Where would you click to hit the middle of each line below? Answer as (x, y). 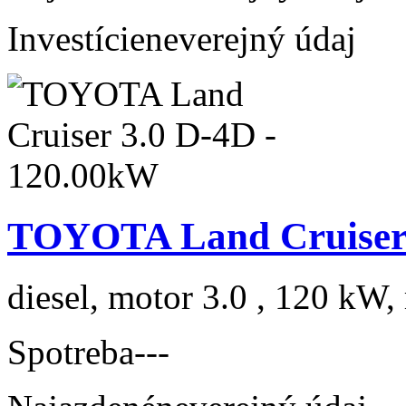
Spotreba (71, 352)
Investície (76, 38)
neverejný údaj (251, 38)
